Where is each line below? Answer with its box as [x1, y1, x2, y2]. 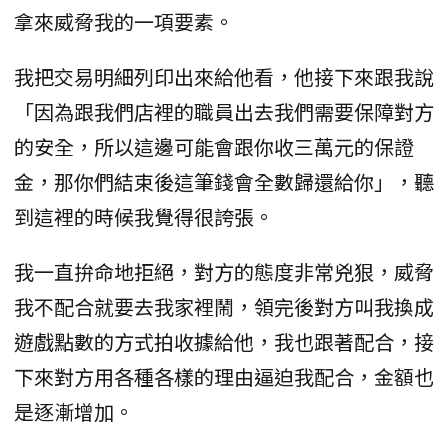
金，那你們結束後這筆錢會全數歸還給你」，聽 [14, 166, 434, 196]
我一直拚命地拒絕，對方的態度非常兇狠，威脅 [14, 256, 434, 286]
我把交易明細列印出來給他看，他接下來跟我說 [14, 61, 434, 91]
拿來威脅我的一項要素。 [14, 6, 234, 36]
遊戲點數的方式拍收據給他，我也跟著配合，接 [14, 326, 434, 356]
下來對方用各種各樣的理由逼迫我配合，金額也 [14, 361, 434, 391]
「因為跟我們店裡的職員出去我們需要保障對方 [14, 96, 434, 126]
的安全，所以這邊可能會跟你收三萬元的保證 [14, 131, 414, 161]
